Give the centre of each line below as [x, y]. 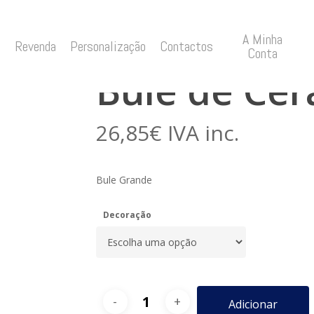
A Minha [262, 39]
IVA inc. [203, 132]
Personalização [108, 46]
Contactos [186, 46]
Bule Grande [124, 179]
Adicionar [253, 304]
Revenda [35, 46]
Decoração [127, 214]
